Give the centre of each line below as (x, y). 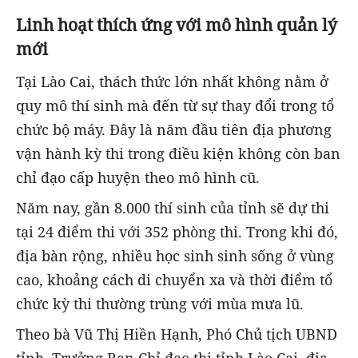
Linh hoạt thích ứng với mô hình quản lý (177, 25)
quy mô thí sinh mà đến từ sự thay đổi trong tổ (175, 105)
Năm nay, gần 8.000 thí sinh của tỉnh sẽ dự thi (173, 207)
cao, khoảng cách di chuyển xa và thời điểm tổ (174, 279)
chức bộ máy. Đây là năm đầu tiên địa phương (174, 129)
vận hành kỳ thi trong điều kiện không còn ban (178, 153)
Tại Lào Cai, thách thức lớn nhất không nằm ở (172, 81)
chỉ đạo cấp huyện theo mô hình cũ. (138, 177)
